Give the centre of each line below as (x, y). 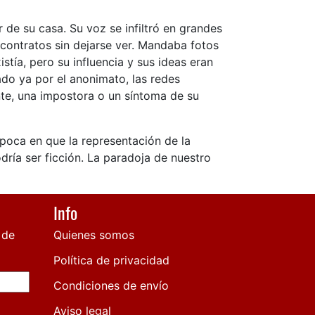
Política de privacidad (111, 261)
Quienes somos (94, 235)
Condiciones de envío (111, 286)
